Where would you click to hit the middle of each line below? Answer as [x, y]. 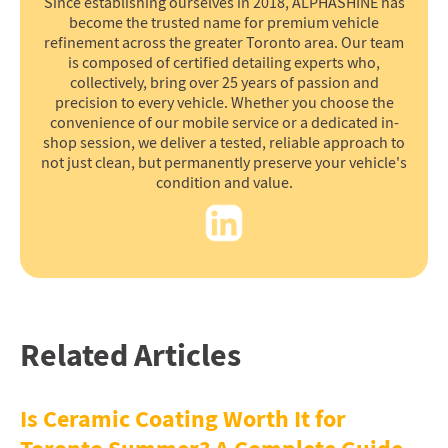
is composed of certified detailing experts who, [224, 62]
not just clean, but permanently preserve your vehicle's [224, 162]
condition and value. [224, 182]
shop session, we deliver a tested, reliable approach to [224, 142]
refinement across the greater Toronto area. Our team [224, 42]
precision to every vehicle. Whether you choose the [224, 102]
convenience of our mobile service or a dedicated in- [224, 122]
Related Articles [130, 355]
